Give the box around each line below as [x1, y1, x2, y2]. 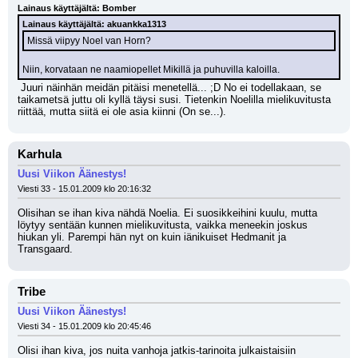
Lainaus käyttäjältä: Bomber [18, 3, 136, 13]
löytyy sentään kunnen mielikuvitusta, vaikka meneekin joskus [18, 219, 308, 231]
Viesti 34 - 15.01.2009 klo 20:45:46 [18, 321, 151, 331]
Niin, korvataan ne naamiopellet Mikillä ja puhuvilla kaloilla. [22, 64, 280, 75]
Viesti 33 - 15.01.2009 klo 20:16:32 [18, 184, 151, 193]
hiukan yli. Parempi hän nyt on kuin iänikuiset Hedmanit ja [18, 231, 286, 243]
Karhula [18, 148, 62, 161]
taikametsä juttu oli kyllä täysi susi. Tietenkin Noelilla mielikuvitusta [18, 93, 331, 105]
